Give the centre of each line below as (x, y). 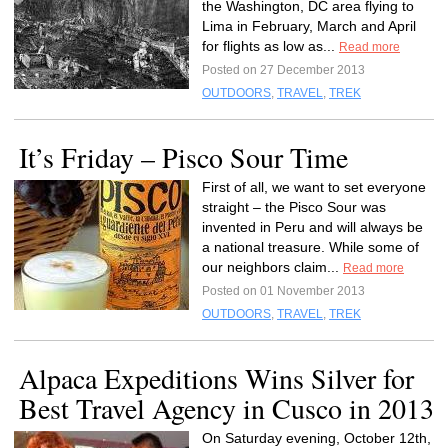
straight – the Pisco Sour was (294, 207)
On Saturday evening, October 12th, (316, 438)
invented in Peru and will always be (312, 227)
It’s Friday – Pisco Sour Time (183, 157)
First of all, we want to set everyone (314, 187)
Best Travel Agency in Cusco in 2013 (226, 408)
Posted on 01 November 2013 (283, 291)
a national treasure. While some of (310, 247)
